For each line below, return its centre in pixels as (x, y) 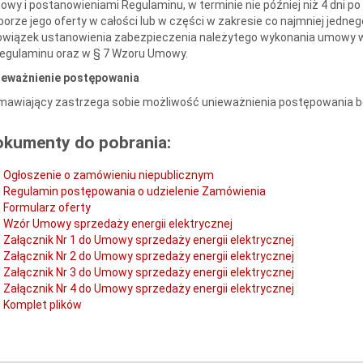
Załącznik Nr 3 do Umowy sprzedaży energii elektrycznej (148, 272)
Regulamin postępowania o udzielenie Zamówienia (134, 191)
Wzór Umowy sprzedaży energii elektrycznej (117, 223)
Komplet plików (42, 304)
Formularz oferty (47, 207)
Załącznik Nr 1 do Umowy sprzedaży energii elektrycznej (148, 239)
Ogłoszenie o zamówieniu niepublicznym (108, 175)
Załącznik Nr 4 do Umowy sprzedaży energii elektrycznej (148, 288)
